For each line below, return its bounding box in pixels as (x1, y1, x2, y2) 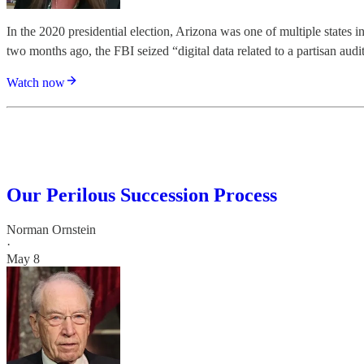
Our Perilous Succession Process (6, 184, 277, 206)
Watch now (6, 75, 65, 89)
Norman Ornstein (6, 222, 96, 236)
